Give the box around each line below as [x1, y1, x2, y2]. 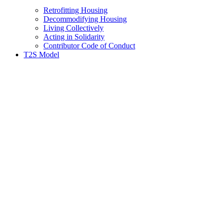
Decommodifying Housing [43, 15, 127, 23]
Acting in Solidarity [43, 33, 105, 41]
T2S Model [24, 50, 59, 59]
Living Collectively [43, 24, 104, 32]
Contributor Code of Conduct [43, 41, 135, 50]
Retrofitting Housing [43, 6, 108, 14]
